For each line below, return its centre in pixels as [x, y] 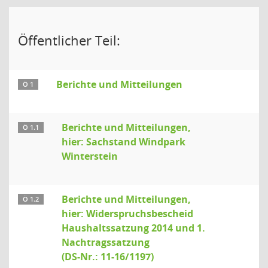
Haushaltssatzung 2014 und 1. [133, 228]
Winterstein [90, 156]
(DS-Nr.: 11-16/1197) [108, 257]
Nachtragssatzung [106, 242]
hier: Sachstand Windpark [124, 142]
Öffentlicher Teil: [69, 40]
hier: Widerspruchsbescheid [127, 214]
